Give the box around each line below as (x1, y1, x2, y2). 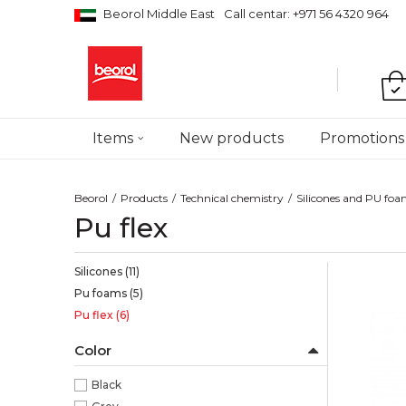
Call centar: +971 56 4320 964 (224, 6, 389, 21)
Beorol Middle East (103, 6, 215, 21)
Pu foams (74, 286, 130, 300)
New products (179, 130, 284, 147)
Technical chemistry (180, 191, 284, 205)
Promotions (320, 130, 404, 147)
